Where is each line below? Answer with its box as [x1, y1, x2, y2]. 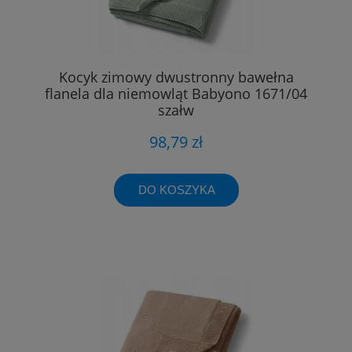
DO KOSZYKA [137, 182, 215, 196]
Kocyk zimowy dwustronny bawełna [58, 68, 294, 87]
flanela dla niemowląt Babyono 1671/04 [45, 84, 307, 104]
